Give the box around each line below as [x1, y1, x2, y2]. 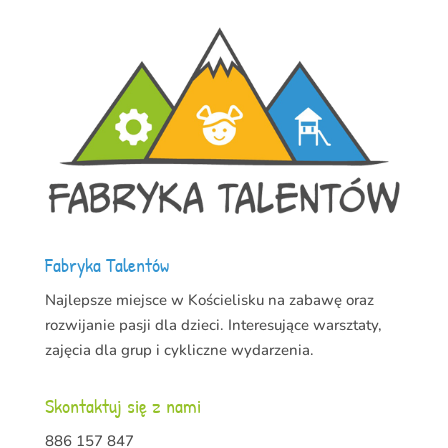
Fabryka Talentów [44, 250, 169, 278]
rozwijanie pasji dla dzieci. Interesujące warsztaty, [44, 314, 382, 335]
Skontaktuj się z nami [44, 391, 201, 419]
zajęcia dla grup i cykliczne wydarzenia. [44, 339, 314, 360]
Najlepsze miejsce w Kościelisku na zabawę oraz [44, 289, 374, 310]
